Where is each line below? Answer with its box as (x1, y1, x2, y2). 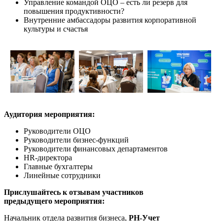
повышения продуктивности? (24, 6, 124, 15)
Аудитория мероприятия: (4, 110, 95, 118)
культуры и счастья (24, 24, 88, 33)
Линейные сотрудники (24, 171, 101, 180)
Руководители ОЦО (24, 126, 91, 135)
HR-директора (24, 153, 72, 162)
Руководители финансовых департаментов (24, 144, 168, 153)
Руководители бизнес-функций (24, 135, 129, 144)
